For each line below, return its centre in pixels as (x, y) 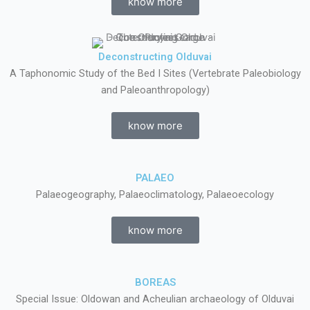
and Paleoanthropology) (155, 90)
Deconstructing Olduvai (155, 57)
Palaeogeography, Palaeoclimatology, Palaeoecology (155, 194)
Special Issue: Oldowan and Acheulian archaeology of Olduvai (155, 299)
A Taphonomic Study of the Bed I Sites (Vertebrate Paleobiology (155, 73)
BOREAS (155, 282)
